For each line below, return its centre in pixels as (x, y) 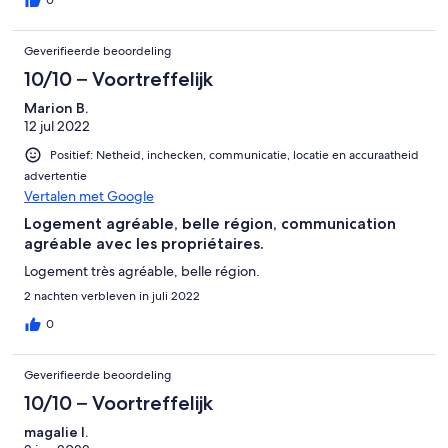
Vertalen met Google (89, 195)
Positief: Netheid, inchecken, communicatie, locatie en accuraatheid (234, 154)
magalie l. (56, 431)
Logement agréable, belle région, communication (210, 223)
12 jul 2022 (57, 125)
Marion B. (56, 107)
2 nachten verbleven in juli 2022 (112, 295)
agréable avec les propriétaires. (144, 243)
